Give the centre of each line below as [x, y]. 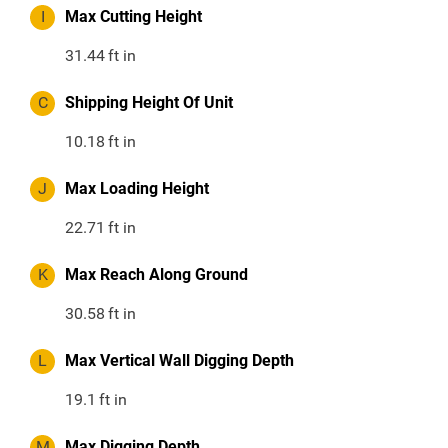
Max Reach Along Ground [156, 275]
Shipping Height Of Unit [149, 103]
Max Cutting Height [133, 17]
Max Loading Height [137, 189]
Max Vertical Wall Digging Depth [179, 361]
